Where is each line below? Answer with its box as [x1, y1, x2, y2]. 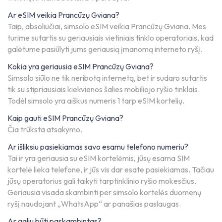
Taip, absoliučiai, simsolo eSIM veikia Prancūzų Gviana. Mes [7, 21, 206, 32]
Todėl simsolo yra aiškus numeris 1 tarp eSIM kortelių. [7, 96, 184, 106]
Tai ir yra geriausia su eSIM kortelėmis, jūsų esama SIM [7, 153, 190, 164]
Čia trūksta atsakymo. [7, 124, 82, 135]
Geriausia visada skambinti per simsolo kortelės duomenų [7, 187, 201, 198]
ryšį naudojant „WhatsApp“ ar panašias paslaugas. [7, 199, 181, 209]
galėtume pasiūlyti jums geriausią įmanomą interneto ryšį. [7, 44, 202, 55]
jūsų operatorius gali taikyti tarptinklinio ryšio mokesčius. [7, 176, 196, 186]
